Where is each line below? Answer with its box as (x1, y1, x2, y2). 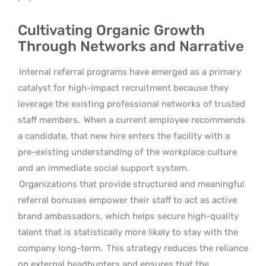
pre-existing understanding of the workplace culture (18, 146, 237, 157)
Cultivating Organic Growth (18, 21, 205, 39)
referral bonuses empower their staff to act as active (18, 194, 237, 205)
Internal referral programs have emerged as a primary (19, 66, 241, 77)
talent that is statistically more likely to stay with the (18, 226, 238, 237)
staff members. (18, 114, 80, 125)
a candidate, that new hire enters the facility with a (18, 130, 230, 141)
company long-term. (18, 242, 103, 254)
